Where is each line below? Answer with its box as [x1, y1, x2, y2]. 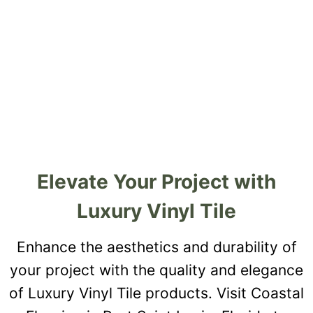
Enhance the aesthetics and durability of [16, 238, 297, 256]
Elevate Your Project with [37, 169, 276, 194]
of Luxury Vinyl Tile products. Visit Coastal [9, 284, 304, 302]
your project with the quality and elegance [10, 261, 303, 279]
